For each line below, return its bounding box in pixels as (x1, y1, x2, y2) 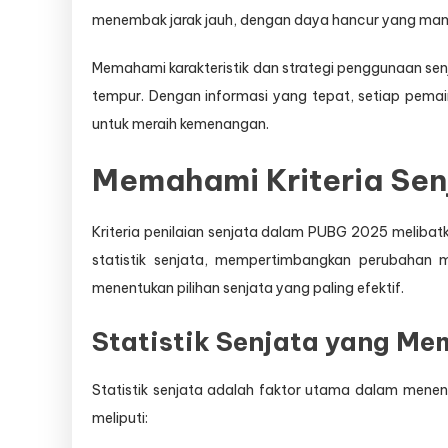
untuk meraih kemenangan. (92, 114, 269, 133)
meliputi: (92, 408, 148, 427)
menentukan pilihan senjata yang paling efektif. (92, 278, 404, 297)
